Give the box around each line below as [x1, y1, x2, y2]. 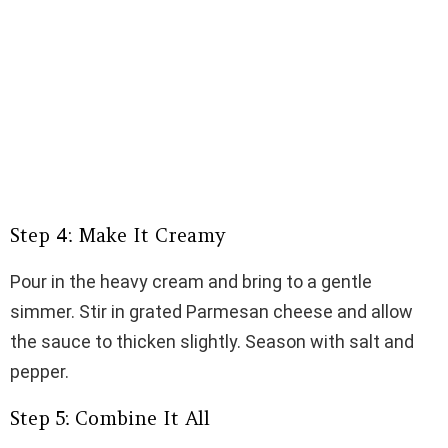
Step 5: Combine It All [10, 406, 210, 431]
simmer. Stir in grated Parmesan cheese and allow [10, 301, 413, 323]
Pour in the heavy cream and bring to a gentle [10, 271, 372, 293]
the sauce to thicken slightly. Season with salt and [10, 331, 414, 353]
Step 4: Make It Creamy [10, 223, 225, 248]
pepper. [10, 361, 69, 383]
